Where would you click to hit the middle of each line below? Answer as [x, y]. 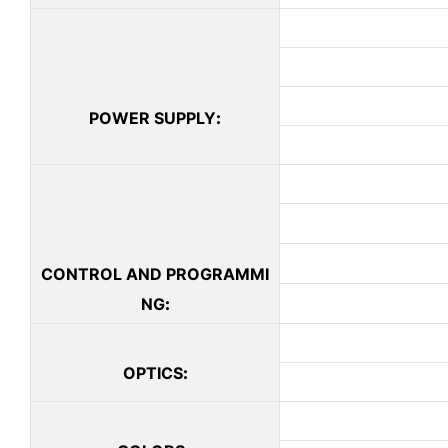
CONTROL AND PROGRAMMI [155, 274]
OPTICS [152, 373]
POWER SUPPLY [152, 118]
